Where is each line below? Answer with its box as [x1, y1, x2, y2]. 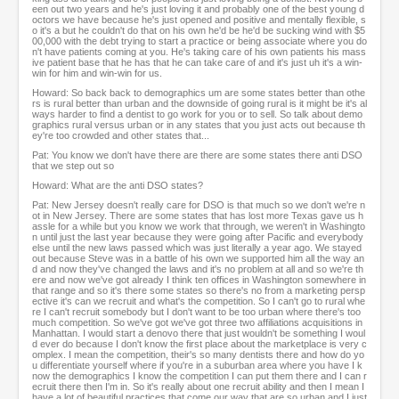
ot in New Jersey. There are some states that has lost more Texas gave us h [32, 210, 363, 222]
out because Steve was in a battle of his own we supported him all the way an [32, 253, 364, 265]
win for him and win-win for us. [32, 68, 162, 79]
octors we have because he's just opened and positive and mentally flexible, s [32, 14, 366, 26]
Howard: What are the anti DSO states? [32, 180, 203, 191]
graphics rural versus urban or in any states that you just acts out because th [32, 119, 365, 131]
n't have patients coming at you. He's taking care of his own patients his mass [32, 46, 366, 58]
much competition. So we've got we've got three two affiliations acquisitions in [32, 317, 362, 329]
